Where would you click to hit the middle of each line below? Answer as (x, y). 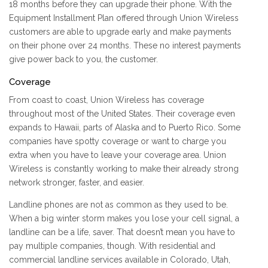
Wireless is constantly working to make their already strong (124, 169)
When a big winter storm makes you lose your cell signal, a (124, 219)
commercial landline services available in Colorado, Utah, (120, 260)
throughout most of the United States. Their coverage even (122, 114)
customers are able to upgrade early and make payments (120, 32)
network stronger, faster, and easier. (77, 183)
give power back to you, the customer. (83, 60)
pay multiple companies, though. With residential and (112, 246)
